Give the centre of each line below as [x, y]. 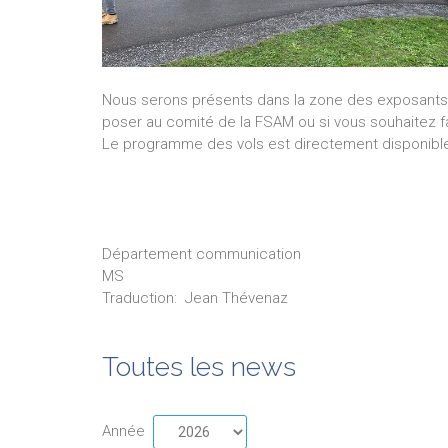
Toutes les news [199, 366]
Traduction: [139, 298]
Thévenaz [255, 298]
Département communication [201, 254]
